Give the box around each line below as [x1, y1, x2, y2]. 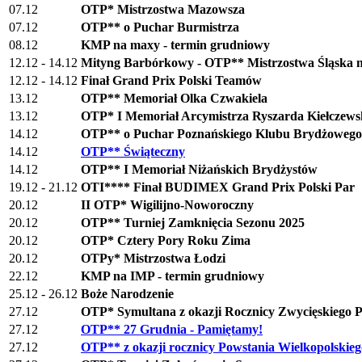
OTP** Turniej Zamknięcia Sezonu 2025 [81, 215, 305, 229]
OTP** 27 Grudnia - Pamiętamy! [81, 322, 263, 336]
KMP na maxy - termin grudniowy [81, 37, 270, 52]
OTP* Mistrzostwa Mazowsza [81, 2, 245, 16]
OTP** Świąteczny [81, 144, 185, 158]
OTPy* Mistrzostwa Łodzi [81, 250, 225, 265]
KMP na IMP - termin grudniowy [81, 268, 264, 283]
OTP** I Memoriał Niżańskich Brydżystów [81, 162, 318, 176]
